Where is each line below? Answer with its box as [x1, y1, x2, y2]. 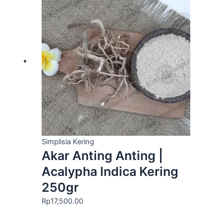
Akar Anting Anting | [41, 148, 163, 164]
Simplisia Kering [41, 137, 94, 147]
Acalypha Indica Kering [41, 164, 178, 179]
